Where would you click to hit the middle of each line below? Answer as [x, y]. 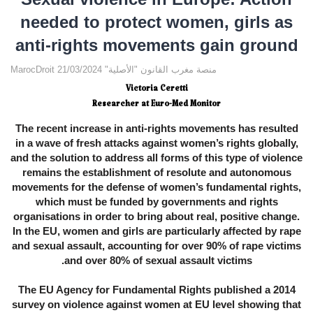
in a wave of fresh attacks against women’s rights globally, [156, 143]
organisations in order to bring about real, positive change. [156, 217]
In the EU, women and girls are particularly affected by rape [156, 231]
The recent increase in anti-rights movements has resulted [156, 129]
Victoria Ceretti [156, 91]
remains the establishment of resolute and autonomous [156, 173]
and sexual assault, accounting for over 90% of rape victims [156, 246]
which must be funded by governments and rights [156, 202]
